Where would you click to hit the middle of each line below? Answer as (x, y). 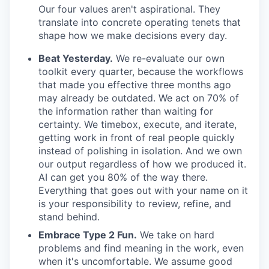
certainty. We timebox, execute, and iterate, (138, 124)
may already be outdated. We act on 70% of (139, 98)
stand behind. (69, 216)
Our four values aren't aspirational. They (129, 9)
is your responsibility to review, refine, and (135, 203)
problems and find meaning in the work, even (141, 248)
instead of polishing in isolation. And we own (140, 150)
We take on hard (176, 234)
